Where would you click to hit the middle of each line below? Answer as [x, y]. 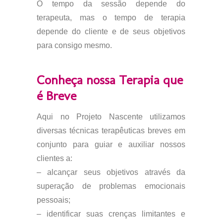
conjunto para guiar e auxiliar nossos [111, 144]
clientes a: [55, 158]
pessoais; [54, 200]
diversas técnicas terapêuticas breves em [111, 131]
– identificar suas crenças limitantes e [111, 214]
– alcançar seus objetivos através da [111, 172]
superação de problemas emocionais [111, 186]
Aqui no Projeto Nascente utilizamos [111, 117]
